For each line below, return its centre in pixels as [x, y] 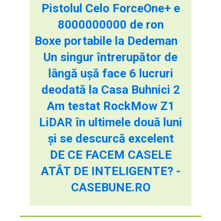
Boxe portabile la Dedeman [106, 41]
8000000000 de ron [110, 24]
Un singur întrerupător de [110, 57]
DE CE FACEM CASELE [110, 155]
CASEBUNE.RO [110, 187]
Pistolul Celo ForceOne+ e [110, 8]
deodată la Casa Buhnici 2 [110, 90]
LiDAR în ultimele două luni [110, 122]
